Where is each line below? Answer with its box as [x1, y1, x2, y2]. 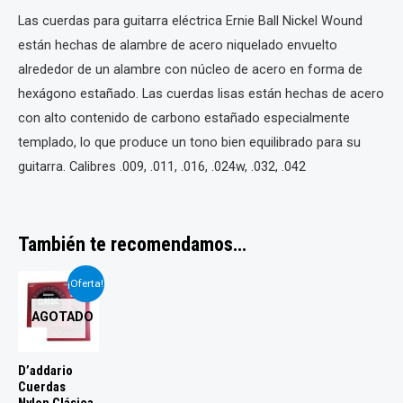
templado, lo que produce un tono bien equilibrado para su [18, 134, 361, 151]
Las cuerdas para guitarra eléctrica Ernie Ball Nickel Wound [18, 13, 363, 30]
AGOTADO [31, 309, 94, 326]
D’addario [18, 362, 73, 379]
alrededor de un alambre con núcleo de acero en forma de [18, 61, 363, 78]
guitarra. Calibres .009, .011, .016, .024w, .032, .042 [18, 158, 306, 175]
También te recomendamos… [18, 232, 246, 255]
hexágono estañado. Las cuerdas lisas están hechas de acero [18, 85, 384, 103]
